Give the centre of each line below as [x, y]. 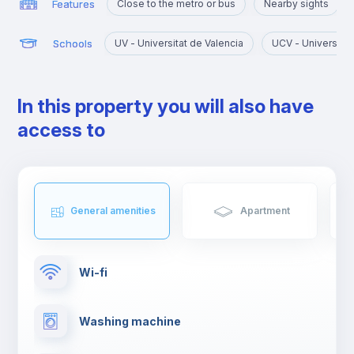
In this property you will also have [166, 106]
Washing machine [130, 321]
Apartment [265, 211]
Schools [73, 43]
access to [62, 130]
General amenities [113, 211]
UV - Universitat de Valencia [179, 43]
